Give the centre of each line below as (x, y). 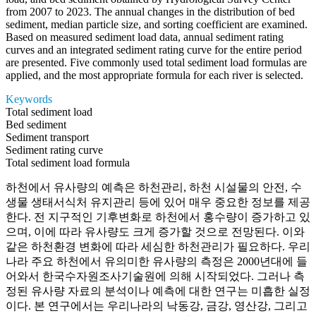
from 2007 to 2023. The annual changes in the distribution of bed (150, 12)
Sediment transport (47, 138)
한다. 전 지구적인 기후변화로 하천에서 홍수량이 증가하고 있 (158, 217)
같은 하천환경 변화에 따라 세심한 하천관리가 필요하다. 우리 (158, 247)
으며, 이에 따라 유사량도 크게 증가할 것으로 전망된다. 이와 (155, 232)
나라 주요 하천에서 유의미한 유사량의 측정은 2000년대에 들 (157, 262)
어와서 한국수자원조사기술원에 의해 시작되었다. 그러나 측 (155, 276)
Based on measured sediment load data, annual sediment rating (145, 37)
